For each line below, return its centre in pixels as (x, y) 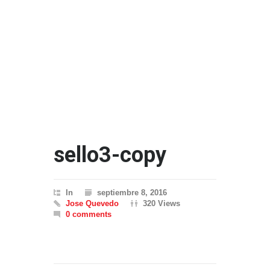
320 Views (162, 203)
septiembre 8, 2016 (132, 193)
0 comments (89, 214)
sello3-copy (110, 155)
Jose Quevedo (92, 203)
